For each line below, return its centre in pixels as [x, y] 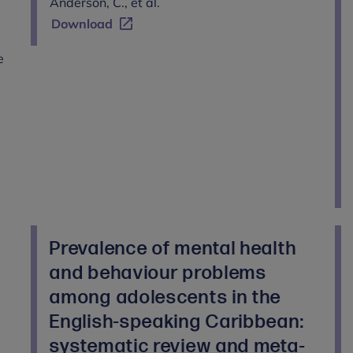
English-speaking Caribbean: [177, 321]
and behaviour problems [158, 273]
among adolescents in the [166, 297]
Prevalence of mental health [173, 248]
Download [82, 23]
